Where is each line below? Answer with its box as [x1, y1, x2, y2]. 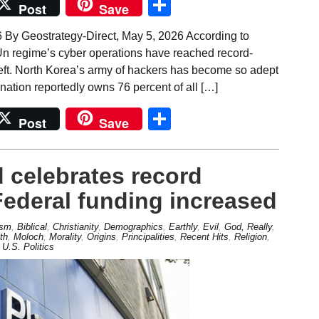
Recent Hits [179, 231, 229, 242]
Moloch [13, 231, 43, 242]
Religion [234, 231, 267, 242]
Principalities [121, 231, 174, 242]
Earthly [168, 221, 197, 232]
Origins [86, 231, 116, 242]
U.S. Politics [1, 241, 54, 252]
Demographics [103, 221, 163, 232]
